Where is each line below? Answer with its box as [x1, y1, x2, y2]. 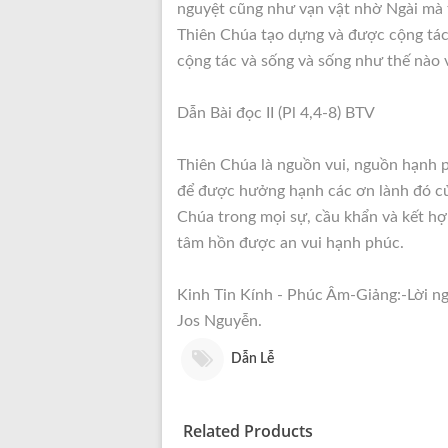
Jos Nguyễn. [177, 313, 262, 329]
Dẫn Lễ [231, 351, 274, 366]
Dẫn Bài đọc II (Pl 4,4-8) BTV [177, 105, 375, 121]
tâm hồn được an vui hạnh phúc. [177, 235, 404, 251]
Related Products [183, 420, 313, 442]
